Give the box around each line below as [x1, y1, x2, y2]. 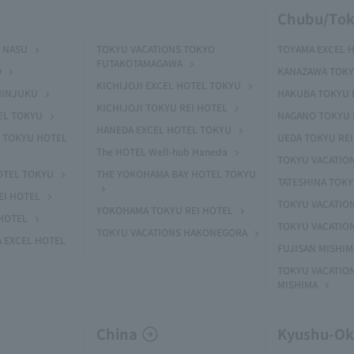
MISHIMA [277, 277, 318, 291]
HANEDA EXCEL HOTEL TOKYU [96, 122, 232, 136]
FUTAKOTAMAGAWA [96, 56, 183, 70]
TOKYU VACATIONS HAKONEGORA [96, 225, 247, 239]
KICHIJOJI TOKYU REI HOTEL [96, 100, 228, 114]
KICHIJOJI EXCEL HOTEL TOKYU [96, 78, 241, 92]
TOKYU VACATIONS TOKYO [96, 42, 215, 55]
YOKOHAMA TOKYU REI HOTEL [96, 203, 233, 217]
